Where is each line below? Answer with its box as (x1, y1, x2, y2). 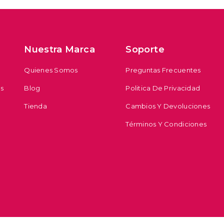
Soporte (125, 44, 164, 55)
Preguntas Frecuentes (125, 66, 201, 74)
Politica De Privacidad (125, 84, 200, 92)
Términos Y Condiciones (125, 120, 207, 128)
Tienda (24, 102, 47, 110)
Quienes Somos (24, 66, 78, 74)
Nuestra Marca (24, 44, 95, 55)
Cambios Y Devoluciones (125, 102, 210, 110)
